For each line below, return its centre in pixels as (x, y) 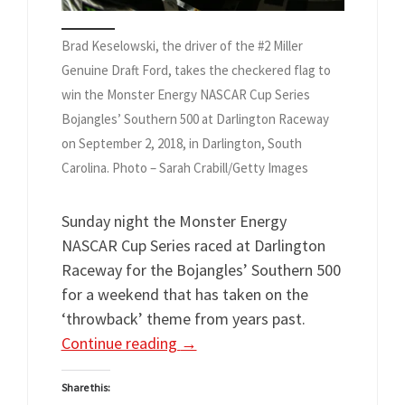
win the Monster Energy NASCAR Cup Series (185, 94)
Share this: (85, 387)
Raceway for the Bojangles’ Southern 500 (201, 269)
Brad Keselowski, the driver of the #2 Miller (182, 46)
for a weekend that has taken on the (184, 294)
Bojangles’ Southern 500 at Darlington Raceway (195, 119)
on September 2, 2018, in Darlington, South (181, 143)
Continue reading (121, 343)
